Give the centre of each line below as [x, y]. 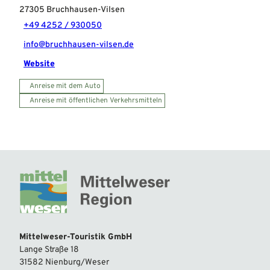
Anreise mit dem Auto [65, 86]
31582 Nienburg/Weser [64, 262]
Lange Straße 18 [49, 250]
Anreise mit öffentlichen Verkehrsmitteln [96, 100]
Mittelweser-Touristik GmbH [76, 237]
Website [39, 64]
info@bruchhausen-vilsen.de [79, 45]
